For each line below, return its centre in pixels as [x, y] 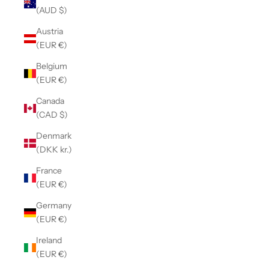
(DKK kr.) [66, 150]
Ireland [49, 240]
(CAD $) [64, 115]
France [49, 171]
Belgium [52, 66]
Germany [54, 206]
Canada [50, 101]
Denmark [54, 136]
